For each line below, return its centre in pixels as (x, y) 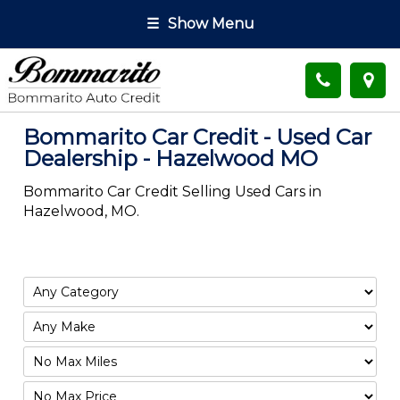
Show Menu (211, 24)
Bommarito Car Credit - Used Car (197, 137)
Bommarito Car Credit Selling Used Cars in (172, 191)
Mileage (50, 374)
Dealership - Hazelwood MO (171, 159)
